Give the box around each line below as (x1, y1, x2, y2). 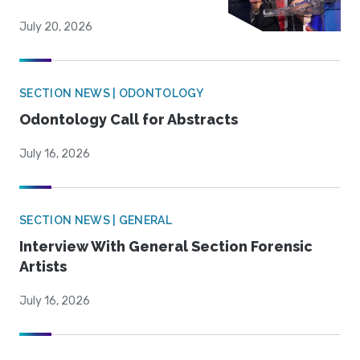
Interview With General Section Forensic (19, 238, 313, 256)
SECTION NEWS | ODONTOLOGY (19, 87, 203, 100)
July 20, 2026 (19, 20, 92, 35)
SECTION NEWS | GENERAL (19, 214, 173, 227)
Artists (19, 258, 67, 276)
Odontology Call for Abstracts (19, 111, 238, 129)
